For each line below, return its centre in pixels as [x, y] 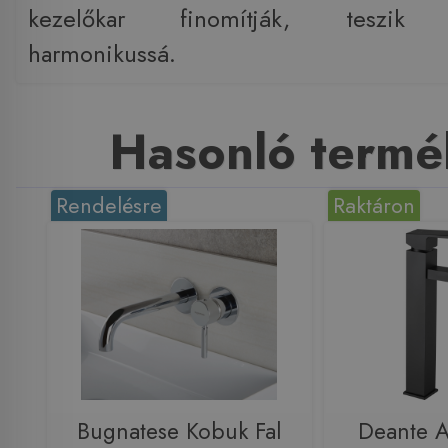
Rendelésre [109, 206]
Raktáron [374, 206]
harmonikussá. [101, 54]
